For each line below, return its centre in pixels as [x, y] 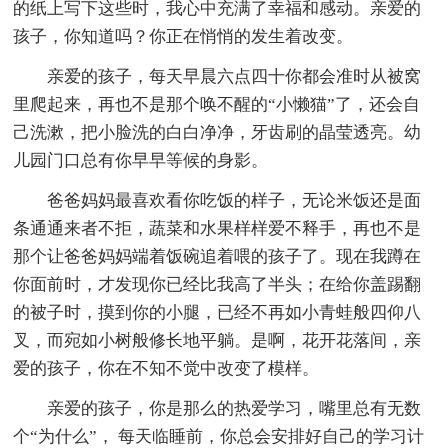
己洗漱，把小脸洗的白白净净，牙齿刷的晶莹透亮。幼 [217, 132]
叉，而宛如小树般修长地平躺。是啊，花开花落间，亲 [217, 340]
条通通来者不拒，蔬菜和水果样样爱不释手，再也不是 [217, 228]
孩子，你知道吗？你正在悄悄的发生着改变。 [183, 36]
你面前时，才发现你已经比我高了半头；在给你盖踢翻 [217, 284]
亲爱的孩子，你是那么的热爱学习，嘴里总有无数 [234, 408]
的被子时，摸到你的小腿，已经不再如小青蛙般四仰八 [217, 312]
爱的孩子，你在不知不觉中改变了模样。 [166, 368]
